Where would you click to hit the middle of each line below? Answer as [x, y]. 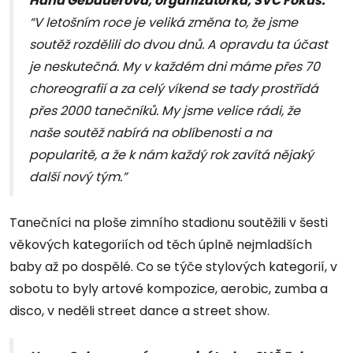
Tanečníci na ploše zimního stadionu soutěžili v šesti [169, 223]
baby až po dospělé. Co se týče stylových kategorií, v [173, 267]
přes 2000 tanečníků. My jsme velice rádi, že [165, 111]
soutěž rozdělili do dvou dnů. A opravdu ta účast [178, 45]
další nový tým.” [78, 177]
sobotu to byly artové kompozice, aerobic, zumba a [169, 289]
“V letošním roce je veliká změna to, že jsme [163, 23]
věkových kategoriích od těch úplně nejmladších [161, 245]
